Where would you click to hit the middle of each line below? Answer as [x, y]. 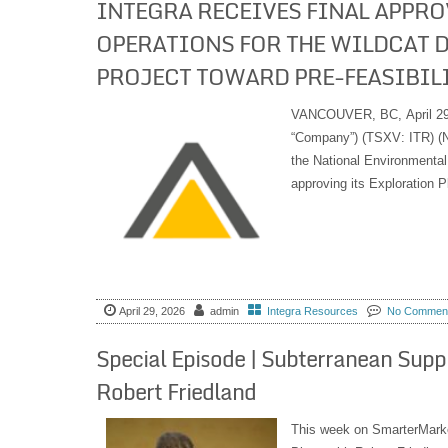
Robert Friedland [175, 392]
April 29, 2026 [151, 310]
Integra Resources [312, 310]
